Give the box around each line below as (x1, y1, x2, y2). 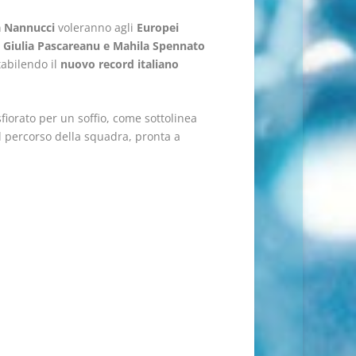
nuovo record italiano (60, 56, 179, 72)
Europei (136, 19, 179, 35)
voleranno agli (54, 19, 137, 35)
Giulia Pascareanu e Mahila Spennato (2, 37, 205, 53)
